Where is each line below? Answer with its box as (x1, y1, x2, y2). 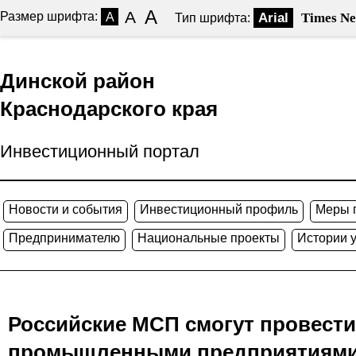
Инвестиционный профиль (140, 203, 298, 216)
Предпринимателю (9, 231, 120, 245)
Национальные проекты (137, 231, 280, 245)
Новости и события (9, 203, 122, 216)
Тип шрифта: (175, 11, 250, 25)
